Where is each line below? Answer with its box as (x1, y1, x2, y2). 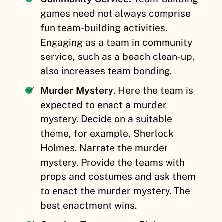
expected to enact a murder (40, 99, 167, 110)
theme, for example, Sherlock (40, 127, 174, 139)
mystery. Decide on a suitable (40, 113, 173, 124)
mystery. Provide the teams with (40, 156, 185, 167)
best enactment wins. (40, 199, 140, 211)
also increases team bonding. (40, 65, 172, 76)
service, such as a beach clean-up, (40, 51, 195, 62)
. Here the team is (113, 84, 194, 96)
